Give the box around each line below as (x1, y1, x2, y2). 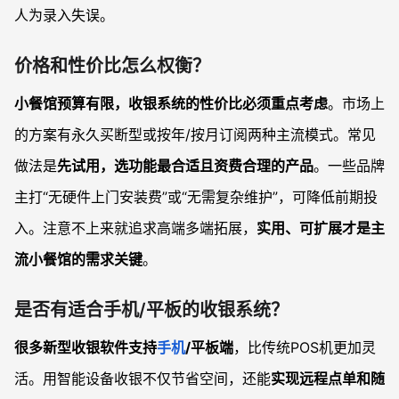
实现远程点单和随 (271, 370, 385, 388)
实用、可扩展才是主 (256, 219, 385, 238)
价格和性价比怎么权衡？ (14, 55, 210, 77)
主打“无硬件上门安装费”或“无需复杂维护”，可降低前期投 (14, 188, 378, 207)
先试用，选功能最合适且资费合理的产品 (57, 157, 313, 175)
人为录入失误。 (14, 6, 114, 25)
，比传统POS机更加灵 (233, 338, 376, 357)
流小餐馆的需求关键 (14, 250, 142, 269)
